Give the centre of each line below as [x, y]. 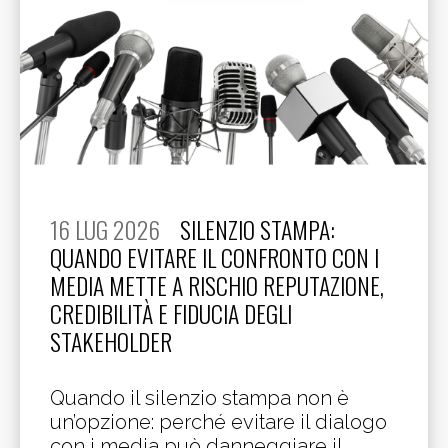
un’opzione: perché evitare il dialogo [218, 422]
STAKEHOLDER [111, 341]
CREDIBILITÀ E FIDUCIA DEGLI [171, 313]
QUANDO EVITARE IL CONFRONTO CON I [214, 257]
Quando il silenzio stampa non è [199, 398]
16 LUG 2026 [105, 229]
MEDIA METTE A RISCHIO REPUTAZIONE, [217, 285]
